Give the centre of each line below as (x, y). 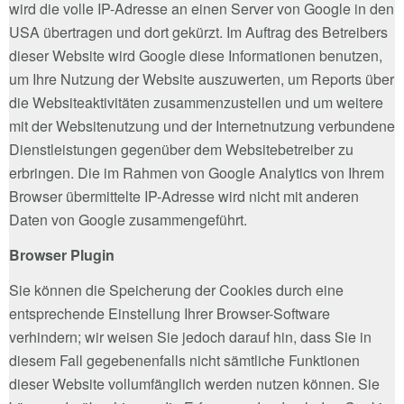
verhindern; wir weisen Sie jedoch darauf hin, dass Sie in (190, 336)
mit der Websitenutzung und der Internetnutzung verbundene (202, 125)
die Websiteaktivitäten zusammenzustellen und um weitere (196, 102)
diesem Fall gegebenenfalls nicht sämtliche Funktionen (184, 360)
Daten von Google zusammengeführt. (128, 219)
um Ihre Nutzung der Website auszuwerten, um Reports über (202, 78)
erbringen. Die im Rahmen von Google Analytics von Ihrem (197, 172)
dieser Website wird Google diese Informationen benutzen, (196, 55)
